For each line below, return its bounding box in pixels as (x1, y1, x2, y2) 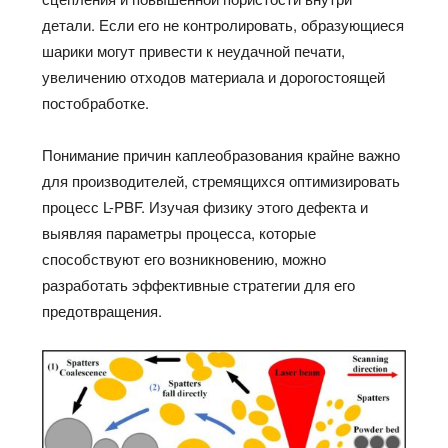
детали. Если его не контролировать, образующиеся (42, 14, 405, 36)
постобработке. (42, 92, 150, 114)
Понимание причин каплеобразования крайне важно (42, 144, 401, 166)
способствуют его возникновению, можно (42, 248, 327, 270)
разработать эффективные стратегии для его (42, 274, 356, 296)
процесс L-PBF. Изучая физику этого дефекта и (42, 196, 369, 218)
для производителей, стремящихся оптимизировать (42, 170, 401, 192)
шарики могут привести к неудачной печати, (42, 40, 346, 62)
